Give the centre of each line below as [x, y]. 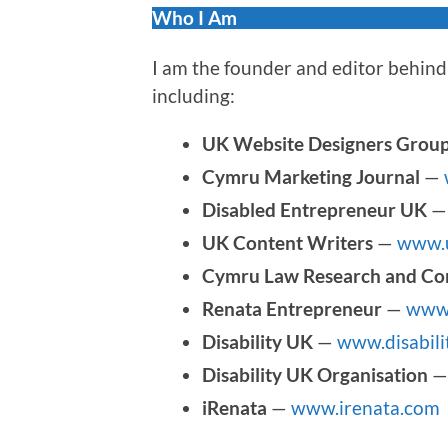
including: [193, 95]
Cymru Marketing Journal [311, 176]
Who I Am [194, 17]
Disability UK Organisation [315, 374]
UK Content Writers [287, 242]
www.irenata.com [365, 407]
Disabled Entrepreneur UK [314, 209]
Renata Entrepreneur [292, 308]
